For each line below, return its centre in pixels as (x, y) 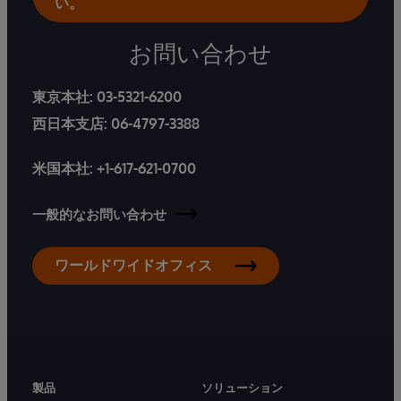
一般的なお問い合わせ (99, 214)
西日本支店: (72, 123)
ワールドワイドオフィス (133, 264)
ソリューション (242, 387)
